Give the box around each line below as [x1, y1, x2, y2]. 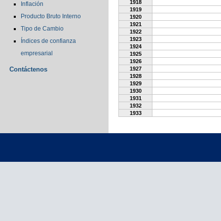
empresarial [21, 50, 53, 57]
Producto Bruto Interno [21, 13, 81, 20]
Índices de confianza [21, 37, 76, 44]
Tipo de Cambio [21, 25, 64, 32]
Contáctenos [9, 66, 47, 73]
